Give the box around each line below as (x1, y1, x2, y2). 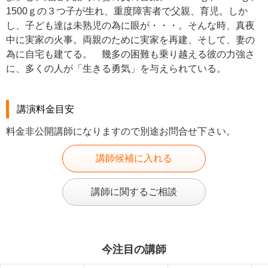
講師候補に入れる (96, 153, 172, 164)
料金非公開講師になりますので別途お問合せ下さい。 (6, 126, 236, 137)
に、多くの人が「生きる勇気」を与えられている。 (6, 63, 226, 74)
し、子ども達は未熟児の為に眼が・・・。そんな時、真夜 (6, 20, 255, 31)
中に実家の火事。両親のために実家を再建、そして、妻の (6, 34, 255, 45)
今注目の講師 (102, 243, 166, 256)
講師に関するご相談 (91, 187, 177, 197)
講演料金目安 (16, 104, 74, 115)
